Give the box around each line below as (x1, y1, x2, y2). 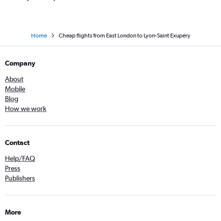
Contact (5, 139, 30, 147)
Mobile (5, 85, 25, 93)
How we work (5, 105, 46, 112)
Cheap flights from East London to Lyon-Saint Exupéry (58, 32, 190, 39)
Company (5, 59, 36, 67)
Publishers (5, 174, 35, 182)
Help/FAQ (5, 154, 35, 162)
